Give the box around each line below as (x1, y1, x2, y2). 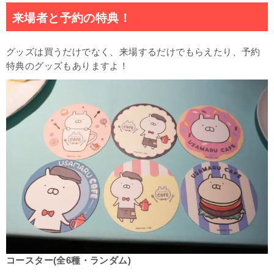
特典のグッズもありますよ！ (6, 61, 129, 71)
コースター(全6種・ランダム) (6, 255, 131, 265)
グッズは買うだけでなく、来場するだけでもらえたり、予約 (6, 46, 261, 57)
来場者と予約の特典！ (12, 11, 131, 24)
